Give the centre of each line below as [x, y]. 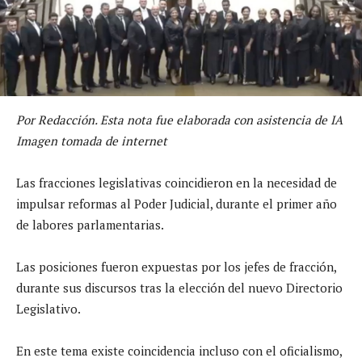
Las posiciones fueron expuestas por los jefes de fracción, [176, 266]
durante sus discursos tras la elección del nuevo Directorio [179, 287]
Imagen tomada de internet [92, 140]
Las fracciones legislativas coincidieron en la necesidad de [177, 182]
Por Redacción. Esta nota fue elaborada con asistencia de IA [179, 119]
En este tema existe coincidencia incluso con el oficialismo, [179, 350]
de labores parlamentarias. [90, 224]
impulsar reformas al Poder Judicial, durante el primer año [177, 203]
